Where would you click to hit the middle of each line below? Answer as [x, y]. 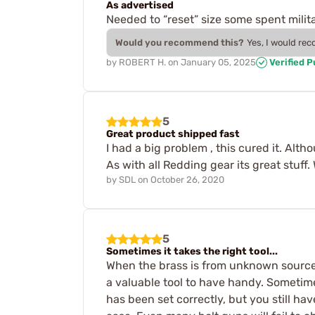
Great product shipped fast [173, 134]
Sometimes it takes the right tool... [192, 252]
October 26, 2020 [187, 180]
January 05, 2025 [218, 62]
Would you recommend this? [180, 42]
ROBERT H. [142, 62]
